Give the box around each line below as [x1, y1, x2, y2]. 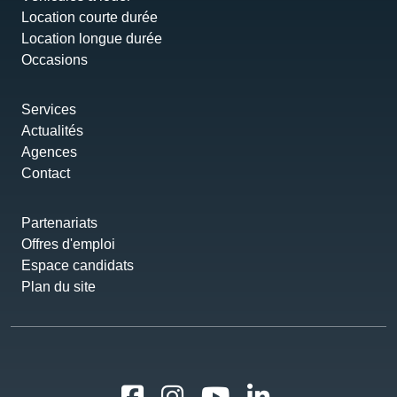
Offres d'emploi [21, 237, 115, 253]
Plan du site [21, 279, 96, 295]
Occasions [21, 52, 88, 68]
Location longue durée [21, 31, 162, 47]
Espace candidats [21, 258, 134, 274]
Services [21, 102, 76, 118]
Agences [21, 144, 77, 160]
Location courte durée [21, 10, 158, 26]
